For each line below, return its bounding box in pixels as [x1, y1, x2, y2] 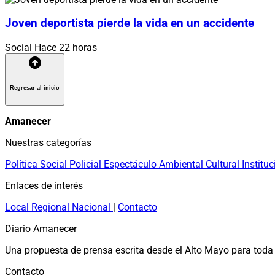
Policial [69, 158, 104, 170]
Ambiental [159, 158, 206, 170]
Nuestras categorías [5, 136, 91, 149]
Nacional [72, 201, 113, 213]
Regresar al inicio [10, 84, 60, 91]
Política [5, 158, 40, 170]
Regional [31, 201, 72, 213]
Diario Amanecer [5, 222, 77, 234]
